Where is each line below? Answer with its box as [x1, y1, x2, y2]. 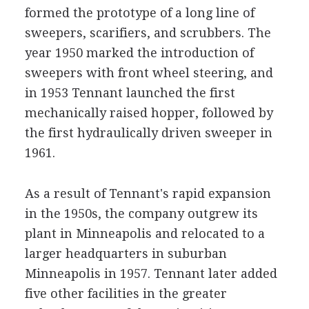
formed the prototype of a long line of [24, 5, 255, 20]
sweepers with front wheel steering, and [24, 65, 273, 80]
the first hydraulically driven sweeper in [24, 125, 272, 140]
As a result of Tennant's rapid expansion [24, 186, 271, 201]
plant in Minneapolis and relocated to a [24, 226, 265, 241]
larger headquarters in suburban [24, 246, 227, 261]
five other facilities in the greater [24, 286, 227, 301]
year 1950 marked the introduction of [24, 45, 254, 60]
